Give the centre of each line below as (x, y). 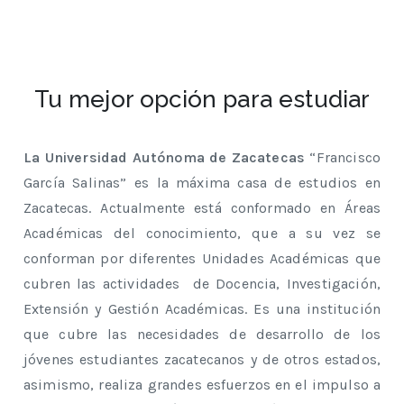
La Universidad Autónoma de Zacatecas (165, 157)
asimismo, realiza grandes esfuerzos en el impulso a (202, 384)
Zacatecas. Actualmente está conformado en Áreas (202, 207)
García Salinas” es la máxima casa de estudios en (202, 182)
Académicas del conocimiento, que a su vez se (202, 233)
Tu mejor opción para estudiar (202, 99)
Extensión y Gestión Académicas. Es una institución (202, 308)
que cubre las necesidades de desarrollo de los (202, 334)
